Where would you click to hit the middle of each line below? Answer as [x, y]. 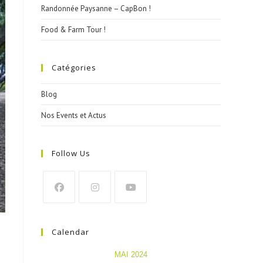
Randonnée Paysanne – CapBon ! [96, 9]
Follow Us [71, 153]
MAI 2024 [131, 254]
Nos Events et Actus [74, 115]
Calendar [70, 232]
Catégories [74, 68]
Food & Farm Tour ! [73, 30]
